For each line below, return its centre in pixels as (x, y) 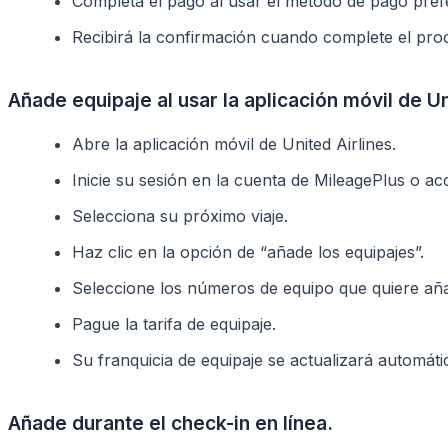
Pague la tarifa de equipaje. (174, 323)
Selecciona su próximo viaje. (180, 215)
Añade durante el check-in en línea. (170, 422)
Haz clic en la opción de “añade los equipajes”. (248, 251)
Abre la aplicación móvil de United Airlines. (234, 143)
